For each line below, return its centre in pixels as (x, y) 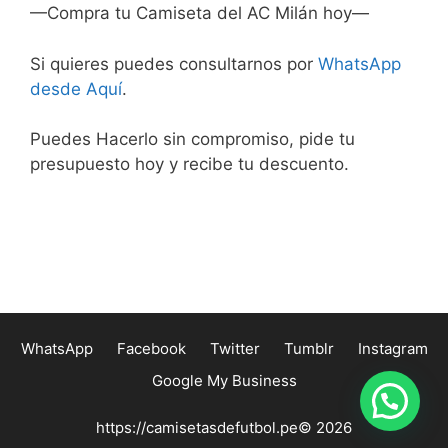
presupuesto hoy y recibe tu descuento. (189, 164)
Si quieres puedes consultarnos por (174, 63)
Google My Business (224, 380)
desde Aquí (76, 88)
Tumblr (308, 348)
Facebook (151, 348)
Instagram (392, 348)
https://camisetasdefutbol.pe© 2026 (224, 427)
